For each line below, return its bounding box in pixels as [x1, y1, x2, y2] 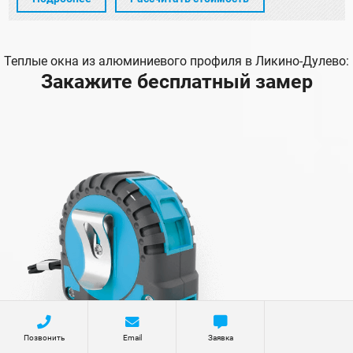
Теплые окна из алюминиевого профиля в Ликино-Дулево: [4, 54, 349, 69]
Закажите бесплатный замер [40, 70, 313, 94]
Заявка [207, 333, 233, 343]
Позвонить [23, 333, 65, 343]
